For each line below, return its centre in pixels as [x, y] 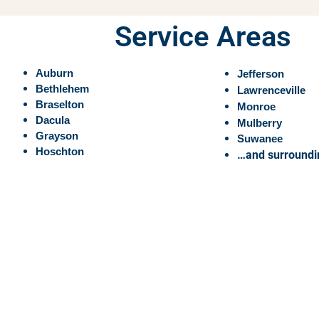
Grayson [57, 136]
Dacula [53, 121]
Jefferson [261, 74]
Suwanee [260, 139]
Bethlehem [62, 89]
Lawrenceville [271, 91]
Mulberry [260, 124]
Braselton [60, 105]
